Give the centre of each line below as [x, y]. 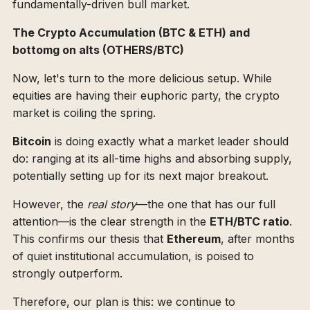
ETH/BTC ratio [249, 222]
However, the [50, 204]
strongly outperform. [67, 274]
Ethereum [194, 239]
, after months [258, 239]
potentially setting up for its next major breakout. [140, 176]
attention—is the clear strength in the [111, 222]
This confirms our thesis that [90, 239]
